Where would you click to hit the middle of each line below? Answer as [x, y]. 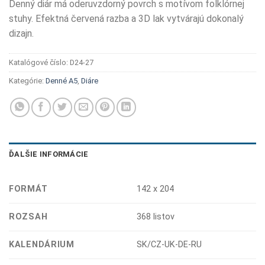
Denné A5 [62, 80]
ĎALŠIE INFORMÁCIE [49, 154]
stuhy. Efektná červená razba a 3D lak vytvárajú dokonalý [126, 18]
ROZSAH [28, 216]
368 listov [156, 216]
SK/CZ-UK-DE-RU [169, 244]
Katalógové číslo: [39, 62]
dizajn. [21, 33]
